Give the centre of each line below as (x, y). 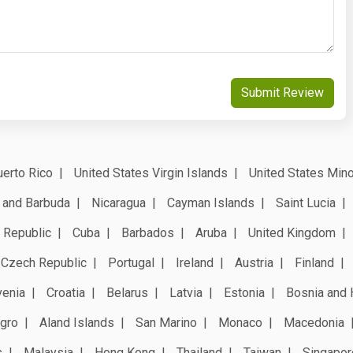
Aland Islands (77, 322)
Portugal (131, 262)
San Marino (166, 322)
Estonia (244, 292)
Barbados (148, 232)
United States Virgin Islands (151, 173)
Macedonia (314, 322)
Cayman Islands (211, 203)
